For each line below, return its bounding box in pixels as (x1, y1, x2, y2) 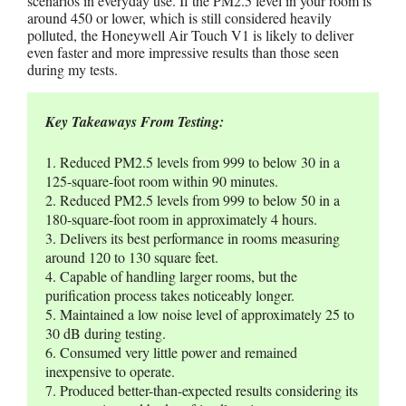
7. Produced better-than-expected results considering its (45, 380, 358, 400)
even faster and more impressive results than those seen (27, 42, 339, 62)
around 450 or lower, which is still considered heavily (27, 7, 332, 27)
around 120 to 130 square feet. (45, 246, 218, 266)
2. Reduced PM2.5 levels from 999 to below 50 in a (45, 189, 340, 209)
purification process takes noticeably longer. (45, 285, 295, 304)
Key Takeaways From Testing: (45, 111, 224, 131)
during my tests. (27, 59, 118, 79)
